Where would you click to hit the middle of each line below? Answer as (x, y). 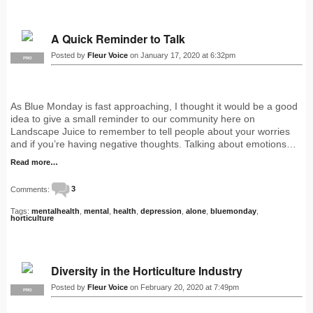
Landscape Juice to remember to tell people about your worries (150, 131)
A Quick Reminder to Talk (118, 38)
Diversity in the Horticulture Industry (147, 270)
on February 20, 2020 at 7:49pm (183, 287)
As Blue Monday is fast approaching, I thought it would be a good (154, 106)
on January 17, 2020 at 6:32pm (182, 55)
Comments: (31, 189)
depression (161, 211)
